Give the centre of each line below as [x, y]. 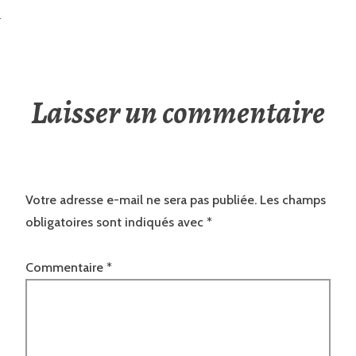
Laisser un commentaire [178, 113]
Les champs [293, 200]
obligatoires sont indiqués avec [116, 222]
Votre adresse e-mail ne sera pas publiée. [141, 200]
